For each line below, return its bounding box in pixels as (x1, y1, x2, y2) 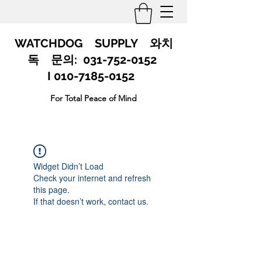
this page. (33, 183, 70, 195)
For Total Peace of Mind (50, 92, 137, 104)
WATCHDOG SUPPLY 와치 (14, 36, 173, 50)
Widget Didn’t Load (33, 160, 104, 172)
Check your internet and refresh (33, 171, 151, 184)
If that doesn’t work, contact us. (33, 195, 149, 207)
